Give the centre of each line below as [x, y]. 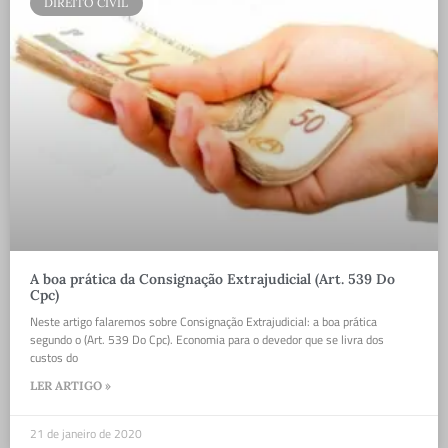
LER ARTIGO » [70, 386]
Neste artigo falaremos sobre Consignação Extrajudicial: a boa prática [203, 322]
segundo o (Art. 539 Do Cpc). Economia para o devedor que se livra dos [207, 340]
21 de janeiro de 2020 [86, 434]
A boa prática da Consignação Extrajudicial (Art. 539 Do [212, 279]
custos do [54, 358]
